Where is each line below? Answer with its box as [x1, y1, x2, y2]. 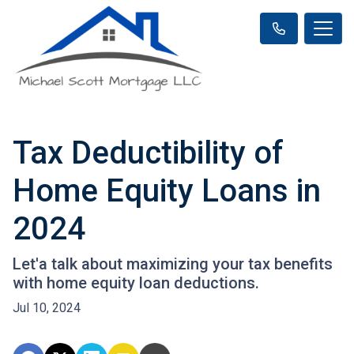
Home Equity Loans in [13, 171, 321, 209]
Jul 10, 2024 [13, 299, 81, 315]
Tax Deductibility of [13, 134, 284, 171]
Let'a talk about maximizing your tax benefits [13, 254, 333, 273]
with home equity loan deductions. [13, 273, 259, 292]
